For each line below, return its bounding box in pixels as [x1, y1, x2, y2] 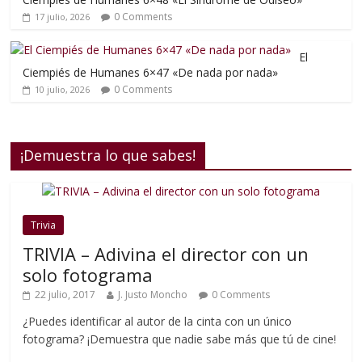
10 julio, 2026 [35, 83, 90, 95]
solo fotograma [23, 263, 154, 287]
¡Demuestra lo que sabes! [20, 145, 196, 165]
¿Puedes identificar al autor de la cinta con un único [23, 314, 293, 329]
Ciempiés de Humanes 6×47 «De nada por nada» [23, 65, 279, 80]
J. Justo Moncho [118, 288, 188, 301]
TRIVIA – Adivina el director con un [23, 242, 309, 266]
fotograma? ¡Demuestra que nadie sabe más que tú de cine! [23, 331, 337, 347]
